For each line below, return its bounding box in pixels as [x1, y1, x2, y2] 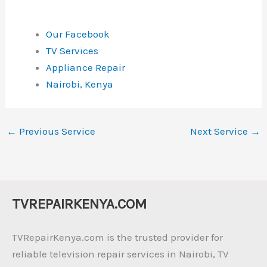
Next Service [190, 125, 250, 137]
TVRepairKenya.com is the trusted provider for [12, 231, 223, 243]
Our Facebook [46, 28, 110, 40]
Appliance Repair [46, 61, 126, 73]
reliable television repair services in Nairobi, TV [12, 247, 229, 260]
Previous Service [17, 125, 96, 137]
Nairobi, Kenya [46, 78, 114, 90]
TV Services [46, 45, 99, 57]
